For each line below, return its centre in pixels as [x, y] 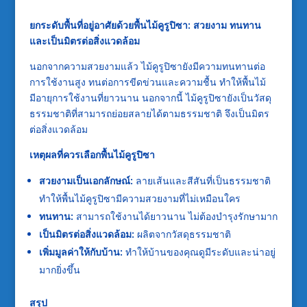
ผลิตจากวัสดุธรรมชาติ [182, 234]
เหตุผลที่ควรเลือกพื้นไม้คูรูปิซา [92, 155]
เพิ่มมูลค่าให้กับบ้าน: [81, 252]
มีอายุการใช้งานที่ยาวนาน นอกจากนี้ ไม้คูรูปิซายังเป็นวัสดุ [150, 98]
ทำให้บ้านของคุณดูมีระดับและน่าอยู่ [199, 252]
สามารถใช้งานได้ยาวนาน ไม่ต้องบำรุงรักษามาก [175, 216]
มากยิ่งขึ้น [59, 270]
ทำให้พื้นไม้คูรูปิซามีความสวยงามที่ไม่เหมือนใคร [139, 198]
